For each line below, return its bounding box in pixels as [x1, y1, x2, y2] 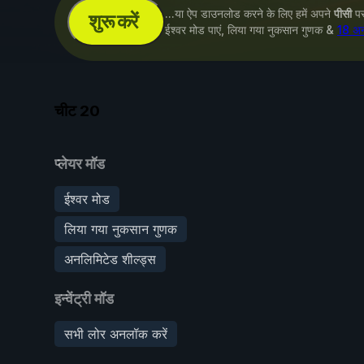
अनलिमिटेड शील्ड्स [64, 250, 156, 267]
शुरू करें [89, 10, 137, 33]
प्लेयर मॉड [54, 154, 105, 172]
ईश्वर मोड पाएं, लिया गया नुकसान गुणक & [164, 23, 337, 37]
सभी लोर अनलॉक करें [64, 325, 167, 342]
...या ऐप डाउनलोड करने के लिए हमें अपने [164, 6, 334, 20]
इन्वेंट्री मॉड [54, 289, 114, 307]
